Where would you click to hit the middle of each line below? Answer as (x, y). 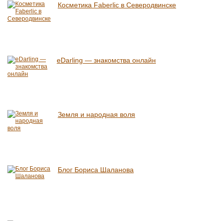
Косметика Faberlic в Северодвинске (117, 5)
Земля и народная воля (96, 114)
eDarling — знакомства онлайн (106, 60)
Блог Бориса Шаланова (96, 170)
